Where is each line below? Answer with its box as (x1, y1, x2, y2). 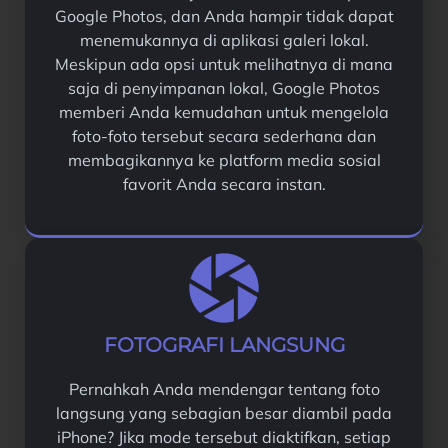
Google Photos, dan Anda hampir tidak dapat (54, 5, 394, 26)
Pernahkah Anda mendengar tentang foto (68, 378, 380, 399)
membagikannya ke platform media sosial (67, 149, 381, 170)
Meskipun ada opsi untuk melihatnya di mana (55, 53, 393, 74)
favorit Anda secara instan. (122, 173, 326, 194)
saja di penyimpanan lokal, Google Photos (68, 77, 380, 98)
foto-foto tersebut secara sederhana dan (72, 125, 376, 146)
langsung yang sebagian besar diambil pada (56, 402, 392, 423)
